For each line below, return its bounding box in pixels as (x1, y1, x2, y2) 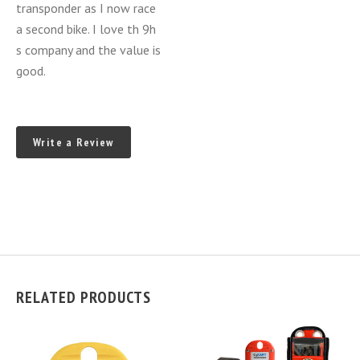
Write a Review (33, 135, 114, 149)
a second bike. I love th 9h (16, 21, 156, 37)
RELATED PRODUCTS (16, 287, 151, 308)
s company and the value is (16, 42, 161, 58)
